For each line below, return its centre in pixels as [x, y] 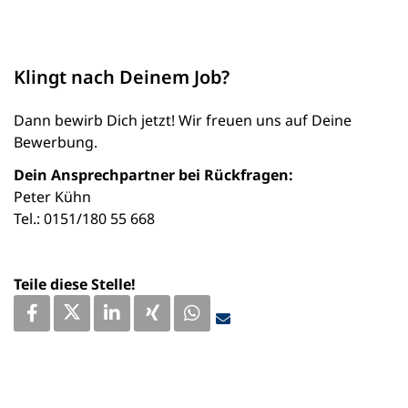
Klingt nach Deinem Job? [122, 77]
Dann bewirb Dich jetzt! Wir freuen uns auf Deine [183, 121]
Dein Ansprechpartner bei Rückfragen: [153, 175]
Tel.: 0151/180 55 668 [84, 219]
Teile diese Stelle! [75, 285]
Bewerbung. [56, 143]
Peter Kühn [52, 197]
